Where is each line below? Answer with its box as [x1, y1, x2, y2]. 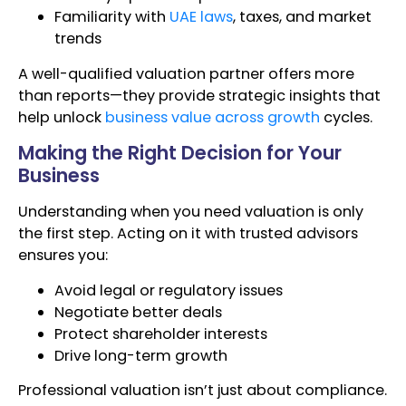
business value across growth [105, 106, 320, 128]
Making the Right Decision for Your [18, 140, 342, 167]
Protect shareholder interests [54, 323, 267, 344]
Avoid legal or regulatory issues [54, 279, 283, 301]
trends [54, 28, 101, 50]
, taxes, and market [233, 6, 372, 28]
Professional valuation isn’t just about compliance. [18, 379, 387, 401]
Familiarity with [54, 6, 169, 28]
